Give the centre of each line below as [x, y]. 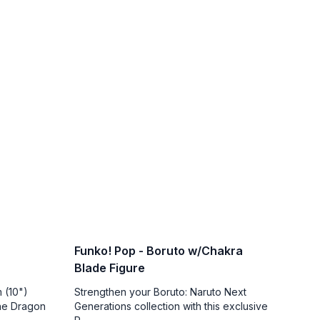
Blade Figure [110, 267]
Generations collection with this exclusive [171, 306]
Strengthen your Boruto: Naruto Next [160, 291]
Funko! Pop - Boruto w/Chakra [159, 250]
